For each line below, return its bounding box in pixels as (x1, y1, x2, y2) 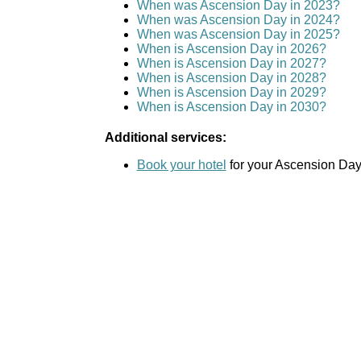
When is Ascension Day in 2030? (136, 100, 326, 114)
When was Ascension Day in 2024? (136, 13, 340, 27)
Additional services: (104, 131, 226, 145)
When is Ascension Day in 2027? (136, 56, 326, 71)
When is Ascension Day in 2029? (136, 85, 326, 100)
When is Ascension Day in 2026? (136, 42, 326, 56)
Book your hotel (136, 158, 226, 172)
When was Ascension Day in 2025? (136, 27, 340, 42)
